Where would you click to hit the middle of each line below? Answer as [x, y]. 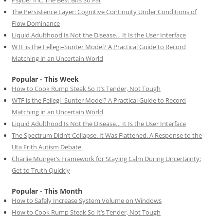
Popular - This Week [45, 79]
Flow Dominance [36, 23]
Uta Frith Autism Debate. [47, 147]
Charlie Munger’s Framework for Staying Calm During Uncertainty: [106, 158]
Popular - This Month [47, 191]
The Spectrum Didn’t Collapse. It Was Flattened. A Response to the [107, 135]
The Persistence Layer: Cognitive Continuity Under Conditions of [104, 11]
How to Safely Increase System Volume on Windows [87, 200]
